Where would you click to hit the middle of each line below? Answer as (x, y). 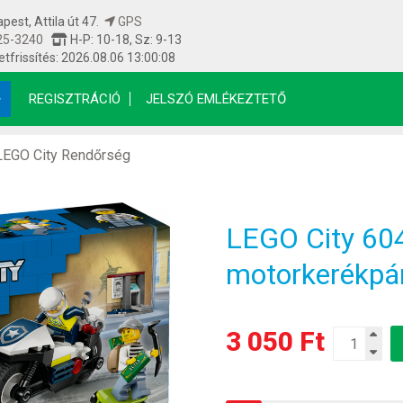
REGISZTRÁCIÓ (75, 99)
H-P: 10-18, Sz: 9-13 (125, 40)
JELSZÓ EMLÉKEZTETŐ (216, 99)
